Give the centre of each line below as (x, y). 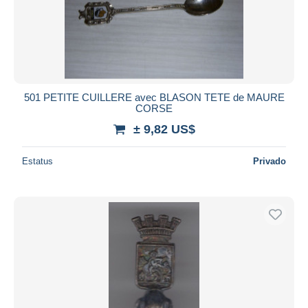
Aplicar (154, 29)
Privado (269, 161)
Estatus (37, 161)
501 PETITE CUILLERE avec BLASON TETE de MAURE (154, 97)
